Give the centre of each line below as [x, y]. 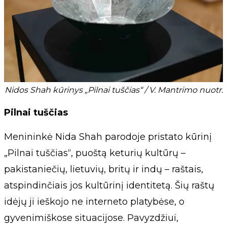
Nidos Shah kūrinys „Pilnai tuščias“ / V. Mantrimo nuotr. [113, 90]
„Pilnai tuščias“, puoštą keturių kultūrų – [95, 153]
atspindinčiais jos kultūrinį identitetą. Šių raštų [109, 185]
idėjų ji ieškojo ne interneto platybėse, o [94, 201]
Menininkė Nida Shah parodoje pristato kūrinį [108, 137]
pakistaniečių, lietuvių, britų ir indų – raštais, [104, 169]
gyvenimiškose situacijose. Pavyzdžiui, [91, 218]
